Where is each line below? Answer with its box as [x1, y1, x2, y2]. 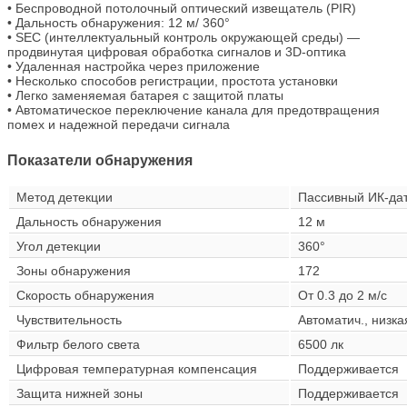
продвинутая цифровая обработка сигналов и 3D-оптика [7, 44, 346, 59]
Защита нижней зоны [16, 386, 143, 402]
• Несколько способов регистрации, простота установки [7, 73, 338, 88]
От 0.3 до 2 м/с [298, 288, 387, 303]
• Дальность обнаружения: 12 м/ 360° [7, 15, 230, 30]
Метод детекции [16, 190, 113, 205]
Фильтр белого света [16, 337, 140, 352]
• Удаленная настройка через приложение [7, 58, 260, 74]
